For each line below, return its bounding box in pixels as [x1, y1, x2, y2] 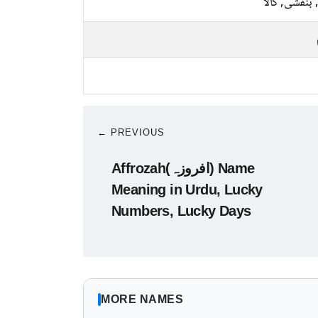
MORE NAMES [101, 293, 183, 305]
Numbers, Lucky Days [111, 203, 251, 219]
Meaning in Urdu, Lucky [111, 182, 263, 197]
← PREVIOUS [97, 127, 165, 138]
